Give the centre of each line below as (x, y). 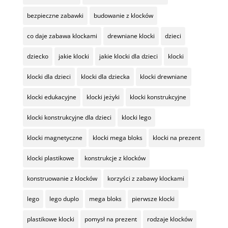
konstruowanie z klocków (62, 179)
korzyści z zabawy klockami (146, 179)
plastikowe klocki (50, 219)
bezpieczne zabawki (55, 16)
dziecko (37, 56)
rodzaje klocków (169, 219)
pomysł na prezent (110, 219)
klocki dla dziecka (105, 77)
